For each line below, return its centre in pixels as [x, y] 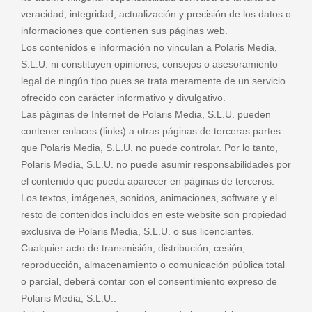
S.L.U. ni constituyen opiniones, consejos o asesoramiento [149, 64]
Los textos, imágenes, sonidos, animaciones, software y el [149, 197]
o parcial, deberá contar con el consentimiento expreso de [149, 281]
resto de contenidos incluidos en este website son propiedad [154, 214]
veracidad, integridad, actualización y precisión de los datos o [156, 14]
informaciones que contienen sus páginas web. [124, 30]
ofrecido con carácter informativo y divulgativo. [123, 97]
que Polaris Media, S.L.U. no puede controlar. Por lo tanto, [149, 147]
